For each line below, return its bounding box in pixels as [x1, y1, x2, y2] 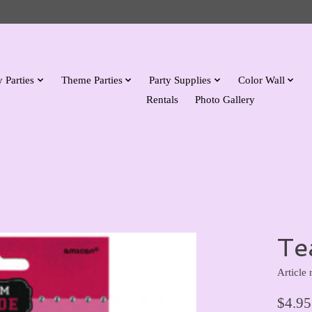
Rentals [146, 93, 179, 105]
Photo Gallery [195, 93, 256, 105]
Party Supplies [149, 73, 212, 86]
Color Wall [237, 73, 285, 86]
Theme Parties [61, 73, 123, 86]
